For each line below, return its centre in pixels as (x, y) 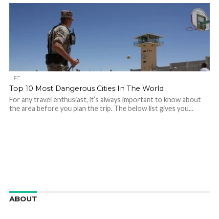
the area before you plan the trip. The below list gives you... (101, 108)
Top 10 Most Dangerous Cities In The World (86, 88)
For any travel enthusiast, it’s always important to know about (105, 99)
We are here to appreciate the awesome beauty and (97, 213)
